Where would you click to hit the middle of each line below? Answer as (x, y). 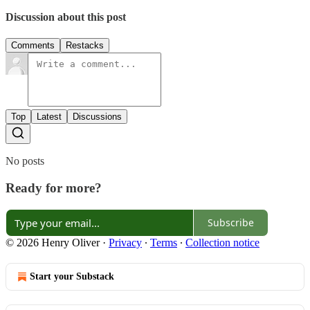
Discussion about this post (66, 17)
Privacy (125, 242)
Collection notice (222, 242)
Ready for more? (54, 188)
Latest (49, 117)
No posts (25, 161)
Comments (33, 46)
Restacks (85, 46)
